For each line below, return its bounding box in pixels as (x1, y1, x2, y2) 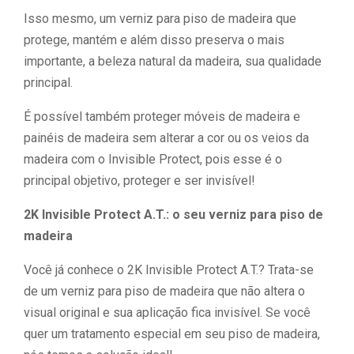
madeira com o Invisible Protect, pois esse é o (24, 152, 282, 167)
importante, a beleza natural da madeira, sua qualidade (24, 54, 322, 69)
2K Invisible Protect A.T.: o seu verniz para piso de (24, 207, 323, 222)
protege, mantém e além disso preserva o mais (24, 32, 284, 47)
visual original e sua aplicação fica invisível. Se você (24, 305, 311, 320)
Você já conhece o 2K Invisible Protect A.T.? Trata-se (24, 262, 314, 277)
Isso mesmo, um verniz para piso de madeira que (24, 11, 296, 26)
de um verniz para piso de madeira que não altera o (24, 284, 305, 299)
